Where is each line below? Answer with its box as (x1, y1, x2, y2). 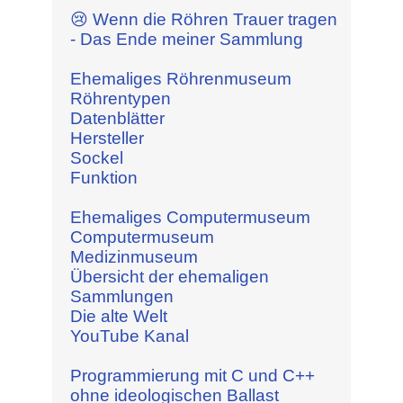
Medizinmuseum (69, 246, 198, 266)
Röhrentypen (69, 88, 171, 108)
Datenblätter (69, 108, 165, 128)
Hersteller (69, 128, 144, 148)
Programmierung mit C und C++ (69, 365, 315, 385)
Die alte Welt (69, 306, 167, 326)
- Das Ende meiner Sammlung (69, 29, 303, 49)
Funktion (69, 167, 138, 187)
